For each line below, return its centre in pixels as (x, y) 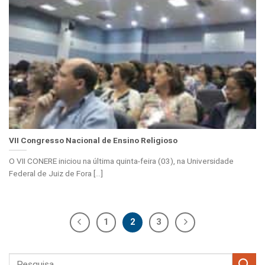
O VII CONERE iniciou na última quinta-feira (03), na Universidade (121, 161)
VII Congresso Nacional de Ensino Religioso (93, 140)
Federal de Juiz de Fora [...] (56, 173)
